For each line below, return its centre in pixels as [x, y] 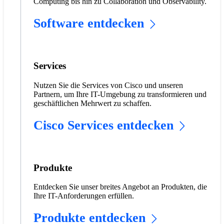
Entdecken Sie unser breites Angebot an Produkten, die [120, 187]
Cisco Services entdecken [103, 125]
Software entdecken [88, 23]
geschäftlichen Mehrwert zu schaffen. [92, 103]
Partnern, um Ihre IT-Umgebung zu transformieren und [120, 94]
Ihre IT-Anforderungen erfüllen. [83, 196]
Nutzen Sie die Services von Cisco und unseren [108, 85]
